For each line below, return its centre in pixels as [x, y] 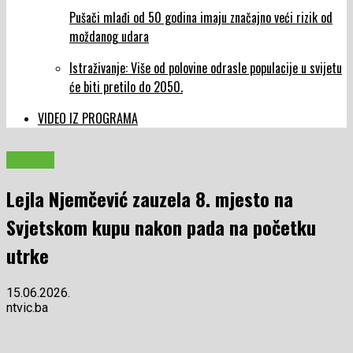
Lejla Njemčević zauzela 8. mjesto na [150, 199]
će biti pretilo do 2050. [126, 87]
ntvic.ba [27, 308]
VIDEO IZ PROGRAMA [88, 119]
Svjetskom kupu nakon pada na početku [161, 227]
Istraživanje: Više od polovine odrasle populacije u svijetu [206, 68]
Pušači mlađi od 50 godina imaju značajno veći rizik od [201, 18]
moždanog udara [109, 37]
